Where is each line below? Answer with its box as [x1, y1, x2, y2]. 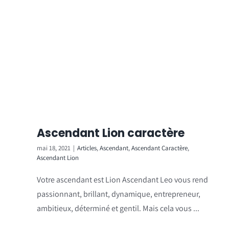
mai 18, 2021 [37, 143, 71, 152]
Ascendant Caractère [131, 143, 188, 152]
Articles [77, 143, 97, 152]
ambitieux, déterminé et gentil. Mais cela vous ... [37, 202, 199, 214]
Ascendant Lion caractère [37, 125, 185, 141]
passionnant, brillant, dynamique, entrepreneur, [37, 188, 200, 199]
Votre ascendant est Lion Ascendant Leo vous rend [37, 174, 208, 185]
